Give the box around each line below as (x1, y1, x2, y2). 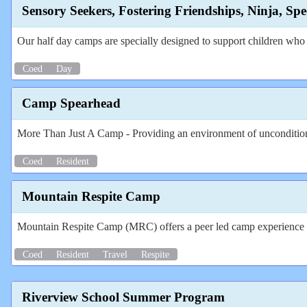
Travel (103, 248, 127, 260)
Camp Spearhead (22, 96, 121, 111)
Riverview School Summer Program (22, 289, 225, 304)
